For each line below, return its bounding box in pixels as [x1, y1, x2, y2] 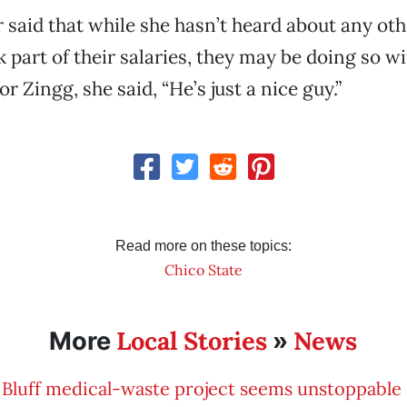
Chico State [164, 261, 243, 279]
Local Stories [116, 325, 268, 356]
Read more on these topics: [114, 238, 292, 253]
